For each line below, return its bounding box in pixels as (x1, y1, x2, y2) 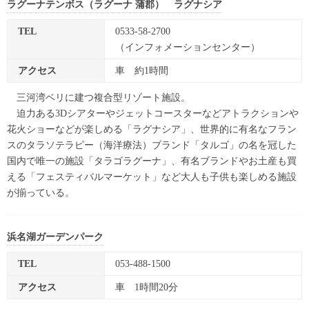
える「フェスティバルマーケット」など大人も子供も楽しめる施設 (7, 172, 297, 183)
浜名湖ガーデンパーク (7, 232, 103, 243)
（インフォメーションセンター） (115, 42, 260, 53)
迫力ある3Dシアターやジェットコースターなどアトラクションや (7, 108, 299, 119)
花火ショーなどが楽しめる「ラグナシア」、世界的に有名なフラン (7, 124, 297, 135)
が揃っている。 (7, 188, 74, 199)
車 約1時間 (115, 66, 168, 77)
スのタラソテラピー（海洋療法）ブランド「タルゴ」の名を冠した (7, 140, 297, 151)
